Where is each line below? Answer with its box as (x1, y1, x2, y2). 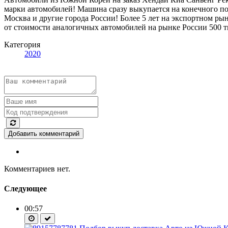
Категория (4, 40, 40, 49)
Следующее (4, 184, 47, 193)
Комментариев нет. (4, 164, 70, 173)
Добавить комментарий (8, 129, 79, 137)
